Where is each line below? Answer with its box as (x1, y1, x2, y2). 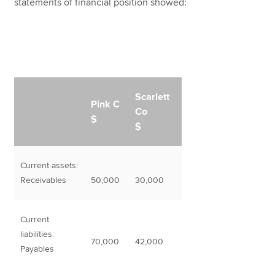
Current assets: (20, 160, 79, 171)
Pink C (91, 98, 120, 111)
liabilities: (20, 229, 55, 240)
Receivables (20, 175, 67, 186)
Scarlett (135, 91, 170, 104)
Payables (20, 244, 55, 255)
